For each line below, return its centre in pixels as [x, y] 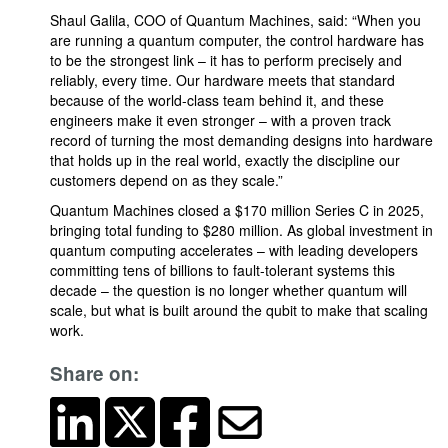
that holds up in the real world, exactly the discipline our [225, 160]
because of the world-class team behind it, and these [217, 100]
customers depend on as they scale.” [166, 180]
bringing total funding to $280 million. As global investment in [241, 230]
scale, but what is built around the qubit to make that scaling [239, 310]
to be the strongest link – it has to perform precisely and [226, 60]
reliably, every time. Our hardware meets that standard [222, 80]
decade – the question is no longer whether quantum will [228, 290]
